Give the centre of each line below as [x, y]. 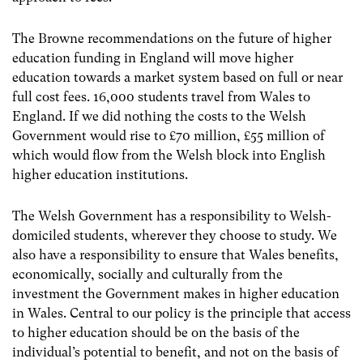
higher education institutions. [100, 174]
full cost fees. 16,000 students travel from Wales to [161, 96]
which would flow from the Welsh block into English [169, 155]
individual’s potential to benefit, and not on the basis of [175, 352]
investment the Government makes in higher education [176, 294]
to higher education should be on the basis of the [156, 333]
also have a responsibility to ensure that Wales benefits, [175, 255]
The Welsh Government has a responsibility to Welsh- [172, 216]
